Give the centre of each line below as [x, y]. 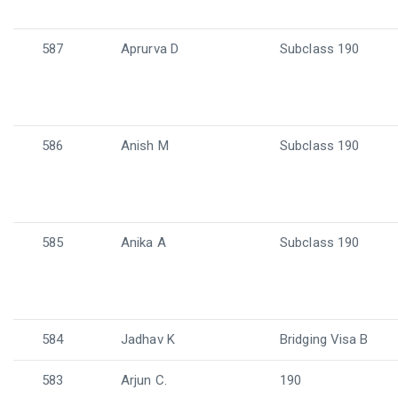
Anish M [145, 146]
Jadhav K [148, 339]
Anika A [143, 243]
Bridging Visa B [324, 339]
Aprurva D [150, 49]
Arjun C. [144, 380]
